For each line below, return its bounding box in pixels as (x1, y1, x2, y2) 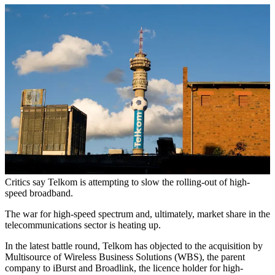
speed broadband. (5, 187, 73, 198)
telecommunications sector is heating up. (5, 219, 161, 230)
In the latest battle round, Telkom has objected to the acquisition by (5, 240, 263, 251)
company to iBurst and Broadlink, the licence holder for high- (5, 262, 243, 273)
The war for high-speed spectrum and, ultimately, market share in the (5, 208, 270, 219)
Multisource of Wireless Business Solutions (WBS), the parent (5, 251, 245, 262)
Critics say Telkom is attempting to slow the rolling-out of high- (5, 176, 250, 187)
